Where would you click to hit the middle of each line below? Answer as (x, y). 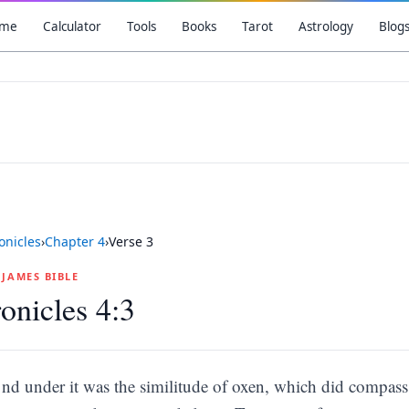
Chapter (71, 241)
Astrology (325, 26)
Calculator (72, 26)
